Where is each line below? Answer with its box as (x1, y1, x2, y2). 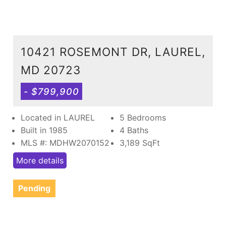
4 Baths (120, 125, 148, 135)
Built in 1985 (21, 125, 68, 135)
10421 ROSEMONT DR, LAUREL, (21, 44, 205, 59)
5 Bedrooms (120, 112, 166, 123)
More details (16, 155, 64, 165)
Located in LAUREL (21, 112, 95, 123)
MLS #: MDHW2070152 (21, 137, 109, 148)
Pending (18, 183, 50, 193)
